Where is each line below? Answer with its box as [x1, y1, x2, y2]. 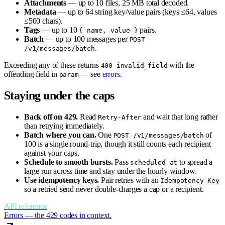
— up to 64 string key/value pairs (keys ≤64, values [56, 7, 217, 16]
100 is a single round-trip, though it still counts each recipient [24, 139, 211, 148]
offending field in [4, 69, 57, 78]
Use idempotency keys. [24, 175, 99, 184]
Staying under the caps [4, 88, 115, 102]
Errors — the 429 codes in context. [4, 210, 112, 219]
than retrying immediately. [24, 121, 104, 130]
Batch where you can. [24, 130, 96, 139]
